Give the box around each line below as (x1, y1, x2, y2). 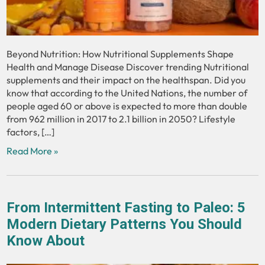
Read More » (7, 144, 59, 157)
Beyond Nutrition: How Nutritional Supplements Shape (7, 47, 234, 60)
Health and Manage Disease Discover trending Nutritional (7, 60, 250, 73)
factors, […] (7, 125, 55, 138)
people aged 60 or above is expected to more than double (7, 99, 248, 112)
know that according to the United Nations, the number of (7, 86, 248, 99)
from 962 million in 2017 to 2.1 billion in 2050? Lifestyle (7, 112, 236, 125)
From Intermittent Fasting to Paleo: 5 (7, 199, 246, 216)
